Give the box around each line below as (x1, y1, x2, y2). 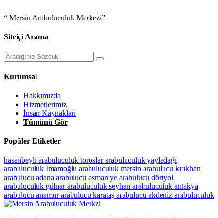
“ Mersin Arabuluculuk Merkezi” (4, 13, 105, 22)
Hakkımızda (23, 91, 61, 100)
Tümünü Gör (23, 117, 68, 126)
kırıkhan (175, 164, 200, 173)
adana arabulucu (36, 173, 88, 182)
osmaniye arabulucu (88, 173, 151, 182)
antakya (174, 182, 198, 191)
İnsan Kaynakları (23, 109, 76, 117)
